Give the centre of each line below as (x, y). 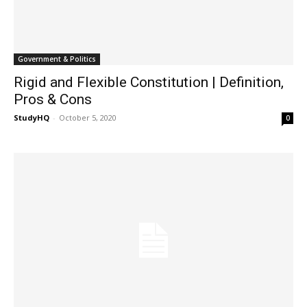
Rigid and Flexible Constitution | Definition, (149, 83)
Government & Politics (57, 59)
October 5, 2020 (88, 118)
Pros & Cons (53, 100)
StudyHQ (32, 118)
